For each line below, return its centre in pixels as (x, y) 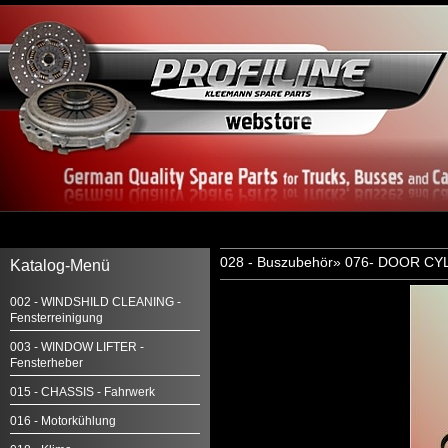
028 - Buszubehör (276, 262)
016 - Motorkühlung (63, 421)
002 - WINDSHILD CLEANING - (95, 302)
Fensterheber (46, 363)
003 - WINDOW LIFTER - (77, 347)
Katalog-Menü (60, 265)
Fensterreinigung (56, 318)
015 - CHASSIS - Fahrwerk (82, 392)
